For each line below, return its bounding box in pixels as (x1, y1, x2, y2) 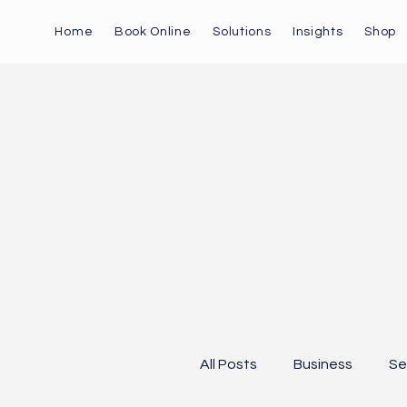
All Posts (200, 356, 258, 372)
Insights (292, 25, 343, 38)
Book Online (114, 25, 192, 38)
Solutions (213, 25, 272, 38)
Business (293, 356, 353, 372)
